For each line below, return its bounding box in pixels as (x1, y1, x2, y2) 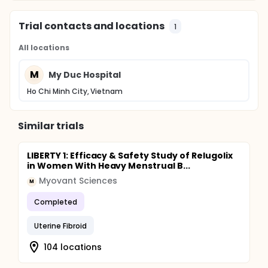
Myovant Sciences (39, 175, 117, 187)
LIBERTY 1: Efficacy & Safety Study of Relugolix (27, 150, 233, 162)
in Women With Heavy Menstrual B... (27, 160, 190, 172)
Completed (34, 196, 77, 207)
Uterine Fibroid (34, 220, 87, 231)
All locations (19, 42, 69, 53)
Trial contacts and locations (19, 19, 165, 33)
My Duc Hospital (48, 68, 121, 81)
